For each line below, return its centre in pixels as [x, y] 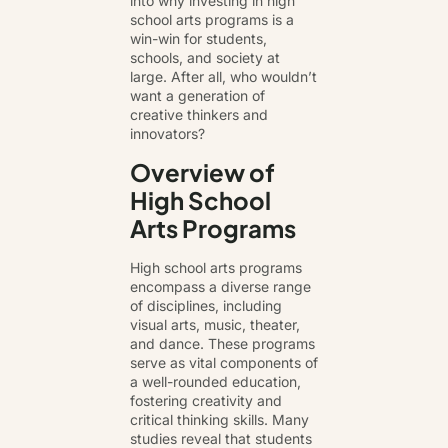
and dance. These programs [222, 343]
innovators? [167, 134]
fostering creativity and [206, 400]
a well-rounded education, [215, 381]
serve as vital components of [224, 362]
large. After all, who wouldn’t [223, 77]
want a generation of [197, 96]
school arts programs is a [212, 20]
